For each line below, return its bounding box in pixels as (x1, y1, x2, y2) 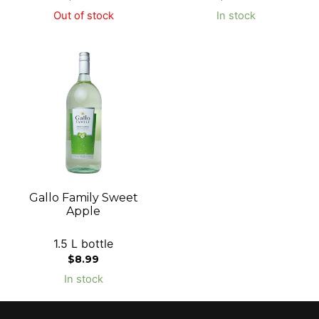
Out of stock (53, 9, 114, 22)
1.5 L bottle (53, 236, 113, 251)
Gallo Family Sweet (28, 190, 138, 204)
